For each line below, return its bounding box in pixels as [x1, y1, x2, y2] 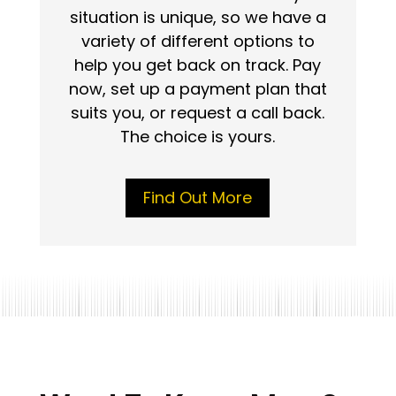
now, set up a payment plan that [68, 78, 327, 101]
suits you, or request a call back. [71, 102, 325, 125]
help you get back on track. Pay [74, 54, 322, 77]
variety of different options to [80, 30, 315, 53]
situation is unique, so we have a [69, 6, 326, 29]
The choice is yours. [120, 126, 276, 148]
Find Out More [143, 186, 253, 209]
